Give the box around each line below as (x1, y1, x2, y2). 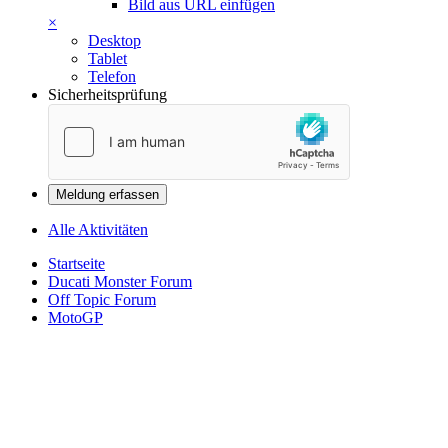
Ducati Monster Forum (48, 273, 192, 291)
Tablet (88, 50, 127, 68)
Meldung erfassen (56, 187, 159, 203)
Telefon (88, 68, 136, 86)
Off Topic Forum (48, 291, 156, 309)
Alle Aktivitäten (48, 221, 148, 239)
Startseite (48, 255, 105, 273)
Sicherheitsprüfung (48, 86, 167, 104)
